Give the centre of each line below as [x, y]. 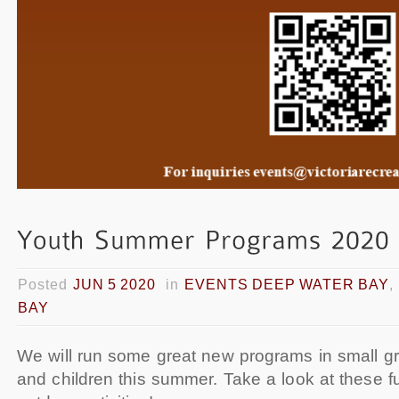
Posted [45, 285]
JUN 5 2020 [114, 285]
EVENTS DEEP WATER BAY [287, 285]
